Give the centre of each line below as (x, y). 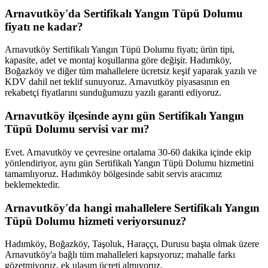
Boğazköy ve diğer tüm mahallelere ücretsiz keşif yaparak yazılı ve (131, 71)
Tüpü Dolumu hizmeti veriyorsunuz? (96, 221)
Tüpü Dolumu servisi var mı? (77, 129)
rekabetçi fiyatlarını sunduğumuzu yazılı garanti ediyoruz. (113, 93)
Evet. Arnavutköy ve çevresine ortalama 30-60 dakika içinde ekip (128, 152)
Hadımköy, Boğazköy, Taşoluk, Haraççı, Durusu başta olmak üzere (132, 244)
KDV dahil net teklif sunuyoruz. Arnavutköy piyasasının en (117, 82)
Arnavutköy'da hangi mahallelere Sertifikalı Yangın (132, 208)
